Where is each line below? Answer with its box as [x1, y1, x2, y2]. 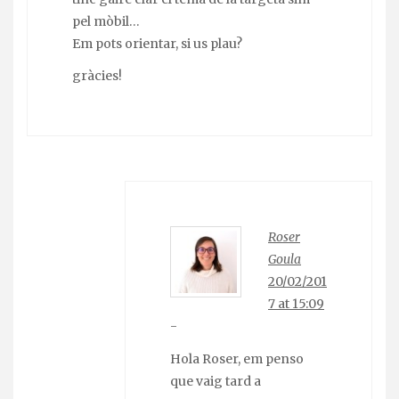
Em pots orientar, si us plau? [72, 36, 242, 53]
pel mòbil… [72, 13, 140, 30]
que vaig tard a [170, 372, 261, 389]
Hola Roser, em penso [170, 350, 304, 367]
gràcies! [72, 68, 122, 85]
